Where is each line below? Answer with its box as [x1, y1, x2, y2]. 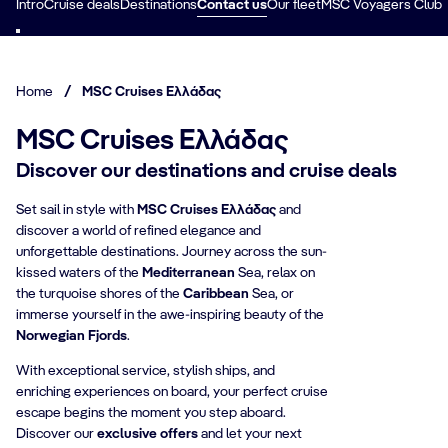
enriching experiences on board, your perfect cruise [16, 385, 328, 399]
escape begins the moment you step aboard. [16, 406, 286, 420]
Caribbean [183, 287, 252, 301]
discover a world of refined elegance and [16, 224, 261, 238]
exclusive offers [97, 427, 198, 441]
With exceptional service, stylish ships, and [16, 364, 275, 378]
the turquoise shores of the [16, 287, 183, 301]
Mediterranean [142, 266, 238, 280]
